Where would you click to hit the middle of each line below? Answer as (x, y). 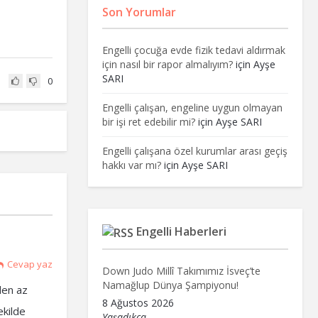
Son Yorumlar (139, 12)
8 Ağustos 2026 (138, 302)
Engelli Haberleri (181, 231)
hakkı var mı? (131, 165)
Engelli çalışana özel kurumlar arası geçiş (194, 151)
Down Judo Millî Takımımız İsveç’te (181, 270)
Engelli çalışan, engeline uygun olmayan (192, 108)
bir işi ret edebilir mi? (148, 122)
